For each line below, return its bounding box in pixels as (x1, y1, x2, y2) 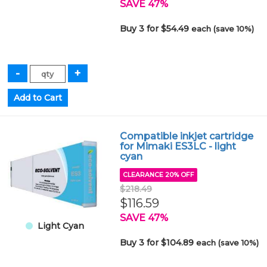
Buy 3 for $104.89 (120, 237, 197, 248)
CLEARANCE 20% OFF (123, 171, 195, 179)
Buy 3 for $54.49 (120, 23, 192, 34)
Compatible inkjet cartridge (120, 131, 254, 142)
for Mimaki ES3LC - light (120, 141, 237, 152)
